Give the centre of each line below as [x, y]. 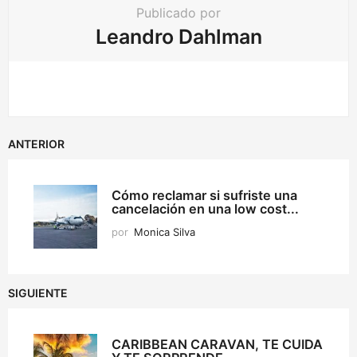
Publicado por [178, 13]
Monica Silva [165, 231]
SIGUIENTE [38, 292]
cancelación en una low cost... [205, 208]
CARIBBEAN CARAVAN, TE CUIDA [217, 344]
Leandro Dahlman [178, 37]
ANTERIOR [36, 143]
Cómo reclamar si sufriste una [204, 195]
